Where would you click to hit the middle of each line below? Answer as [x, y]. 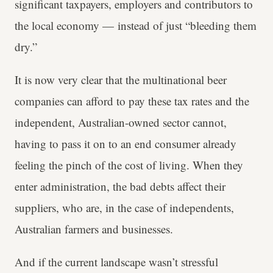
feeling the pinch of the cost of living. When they [129, 165]
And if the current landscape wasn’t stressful [116, 262]
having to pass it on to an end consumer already [126, 144]
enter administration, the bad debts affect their [120, 186]
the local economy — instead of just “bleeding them [136, 26]
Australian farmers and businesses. [96, 229]
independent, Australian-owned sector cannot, [121, 122]
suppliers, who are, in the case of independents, [124, 208]
